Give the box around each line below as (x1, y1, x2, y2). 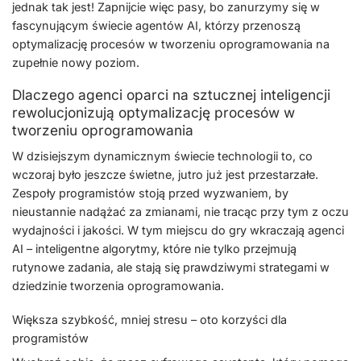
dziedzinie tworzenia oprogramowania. (12, 279, 224, 293)
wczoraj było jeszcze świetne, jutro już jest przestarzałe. (12, 168, 318, 182)
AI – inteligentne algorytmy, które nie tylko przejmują (12, 242, 297, 256)
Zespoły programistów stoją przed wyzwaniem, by (12, 186, 288, 201)
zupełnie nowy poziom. (12, 55, 139, 69)
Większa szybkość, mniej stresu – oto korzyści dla (12, 312, 287, 326)
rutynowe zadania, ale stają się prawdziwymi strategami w (12, 260, 330, 275)
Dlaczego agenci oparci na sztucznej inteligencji (12, 86, 330, 104)
